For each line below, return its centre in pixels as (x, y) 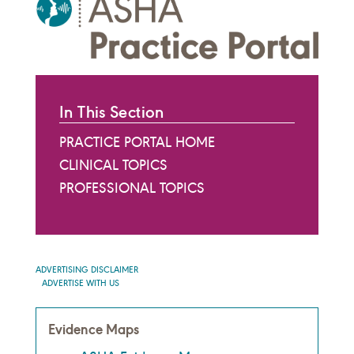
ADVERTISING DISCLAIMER (87, 270)
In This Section (112, 113)
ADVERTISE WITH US (81, 284)
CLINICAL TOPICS (113, 166)
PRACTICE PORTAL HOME (137, 143)
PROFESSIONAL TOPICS (132, 188)
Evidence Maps (94, 330)
